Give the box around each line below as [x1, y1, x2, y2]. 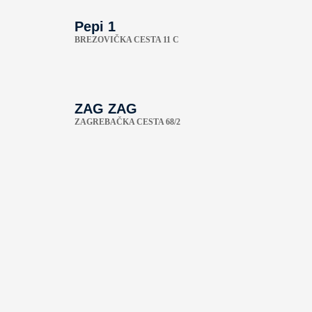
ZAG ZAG [75, 100, 137, 116]
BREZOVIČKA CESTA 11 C [75, 34, 179, 45]
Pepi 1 [75, 18, 116, 34]
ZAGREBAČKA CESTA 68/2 [75, 116, 180, 127]
